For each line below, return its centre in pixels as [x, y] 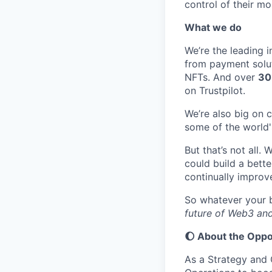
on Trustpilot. [215, 90]
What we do [213, 27]
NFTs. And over [221, 77]
